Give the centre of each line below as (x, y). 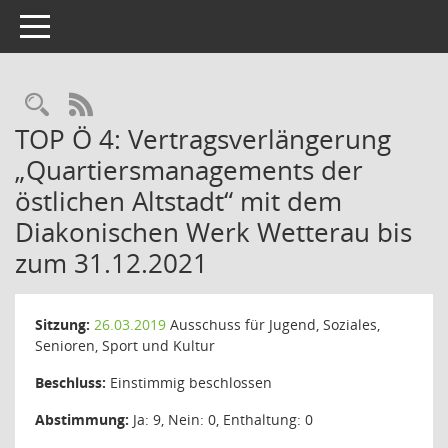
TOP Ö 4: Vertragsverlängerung (203, 139)
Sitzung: (62, 324)
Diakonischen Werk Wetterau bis (213, 232)
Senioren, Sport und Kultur (125, 345)
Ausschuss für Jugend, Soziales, (273, 324)
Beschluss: (70, 382)
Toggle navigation (78, 24)
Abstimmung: (82, 419)
